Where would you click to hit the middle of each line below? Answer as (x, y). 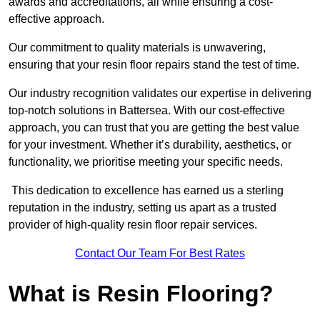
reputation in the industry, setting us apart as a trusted (142, 208)
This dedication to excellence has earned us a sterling (146, 191)
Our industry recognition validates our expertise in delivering (160, 94)
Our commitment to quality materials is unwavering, (137, 48)
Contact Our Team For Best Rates (160, 254)
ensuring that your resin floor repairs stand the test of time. (155, 65)
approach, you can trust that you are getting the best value (154, 128)
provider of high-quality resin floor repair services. (133, 225)
